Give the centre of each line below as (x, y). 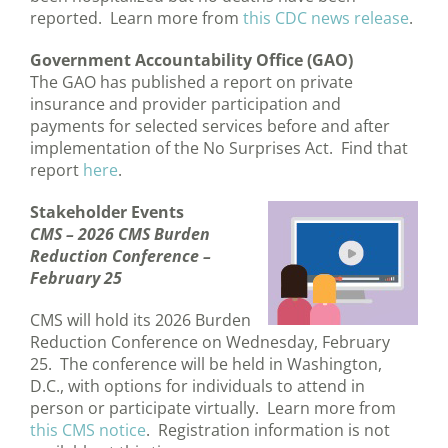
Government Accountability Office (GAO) (191, 60)
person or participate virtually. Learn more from (213, 408)
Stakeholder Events (107, 212)
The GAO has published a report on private (191, 82)
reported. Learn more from (136, 18)
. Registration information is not (268, 430)
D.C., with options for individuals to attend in (197, 386)
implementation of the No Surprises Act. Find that (219, 148)
